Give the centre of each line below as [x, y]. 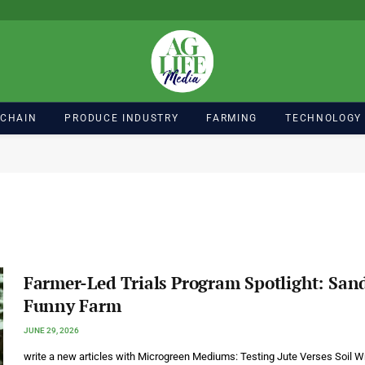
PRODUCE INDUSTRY [122, 118]
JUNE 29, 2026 [51, 330]
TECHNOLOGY [323, 118]
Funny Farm [72, 306]
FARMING [232, 118]
